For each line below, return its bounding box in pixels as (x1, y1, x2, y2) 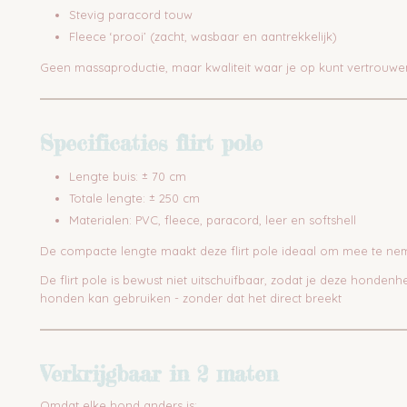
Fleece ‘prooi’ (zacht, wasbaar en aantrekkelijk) (69, 29, 337, 44)
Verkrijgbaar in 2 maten (40, 361, 278, 387)
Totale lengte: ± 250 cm (69, 191, 200, 205)
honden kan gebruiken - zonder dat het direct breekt (40, 291, 342, 305)
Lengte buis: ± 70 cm (69, 169, 186, 184)
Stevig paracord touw (69, 7, 193, 22)
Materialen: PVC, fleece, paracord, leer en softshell (69, 213, 356, 227)
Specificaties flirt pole (40, 130, 263, 156)
